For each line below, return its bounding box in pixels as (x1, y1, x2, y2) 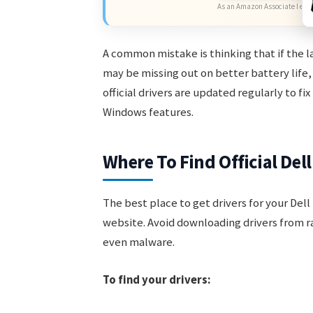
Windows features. (102, 105, 194, 120)
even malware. (102, 235, 175, 250)
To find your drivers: (102, 272, 211, 287)
